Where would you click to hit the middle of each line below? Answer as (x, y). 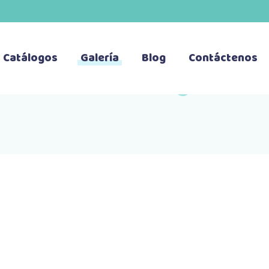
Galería (100, 58)
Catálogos (31, 58)
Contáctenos (223, 58)
